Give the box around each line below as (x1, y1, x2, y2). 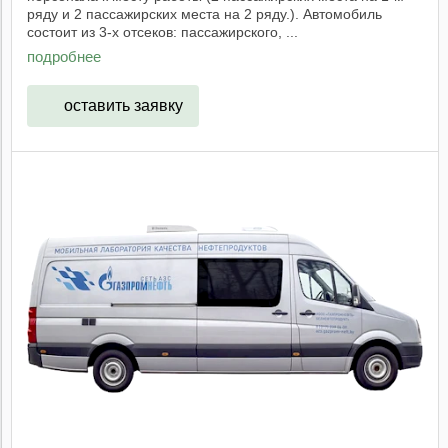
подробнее (27, 47, 101, 65)
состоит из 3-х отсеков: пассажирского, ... (27, 24, 298, 41)
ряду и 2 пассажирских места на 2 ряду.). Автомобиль (27, 6, 382, 23)
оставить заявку (63, 97, 183, 115)
